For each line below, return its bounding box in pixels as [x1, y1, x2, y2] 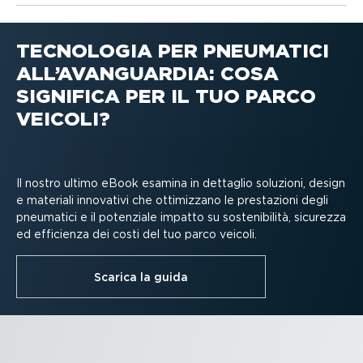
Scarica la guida [94, 270, 188, 284]
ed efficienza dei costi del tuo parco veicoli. [16, 227, 257, 241]
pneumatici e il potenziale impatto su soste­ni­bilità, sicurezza [16, 210, 346, 224]
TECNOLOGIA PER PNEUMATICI [16, 38, 329, 62]
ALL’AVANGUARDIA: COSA [16, 61, 279, 85]
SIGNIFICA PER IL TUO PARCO [16, 83, 316, 108]
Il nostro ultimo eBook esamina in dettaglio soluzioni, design [16, 176, 345, 190]
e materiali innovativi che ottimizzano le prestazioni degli [16, 193, 328, 207]
